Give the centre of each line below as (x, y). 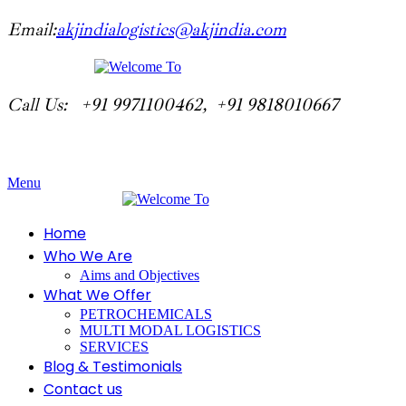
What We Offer (97, 295)
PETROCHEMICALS (146, 314)
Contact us (83, 389)
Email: (32, 29)
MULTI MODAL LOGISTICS (170, 330)
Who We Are (88, 256)
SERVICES (114, 347)
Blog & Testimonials (113, 367)
